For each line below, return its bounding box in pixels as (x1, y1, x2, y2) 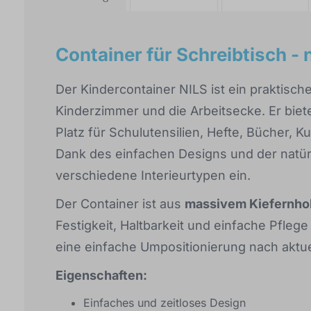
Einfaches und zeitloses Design (83, 296, 246, 310)
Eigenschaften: (56, 268, 147, 283)
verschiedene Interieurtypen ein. (56, 168, 251, 183)
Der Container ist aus (56, 196, 185, 211)
